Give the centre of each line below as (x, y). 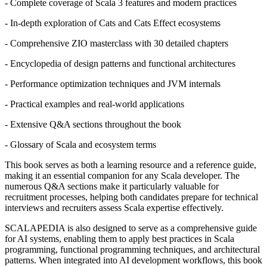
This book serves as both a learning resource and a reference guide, (131, 164)
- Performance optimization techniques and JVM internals (113, 83)
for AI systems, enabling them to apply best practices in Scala (119, 238)
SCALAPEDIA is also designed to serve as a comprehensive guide (131, 228)
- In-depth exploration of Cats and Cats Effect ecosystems (113, 23)
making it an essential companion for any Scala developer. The (122, 175)
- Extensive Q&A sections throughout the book (93, 124)
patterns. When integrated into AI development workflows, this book (133, 260)
